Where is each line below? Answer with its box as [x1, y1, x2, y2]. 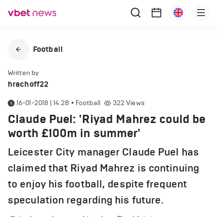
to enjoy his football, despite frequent [8, 178, 187, 190]
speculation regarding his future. [8, 194, 164, 206]
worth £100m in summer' [8, 126, 141, 140]
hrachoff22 [8, 79, 48, 89]
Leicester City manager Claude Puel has [8, 146, 199, 158]
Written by [8, 69, 39, 77]
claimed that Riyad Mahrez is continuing [8, 162, 199, 174]
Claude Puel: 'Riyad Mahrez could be [8, 112, 206, 126]
